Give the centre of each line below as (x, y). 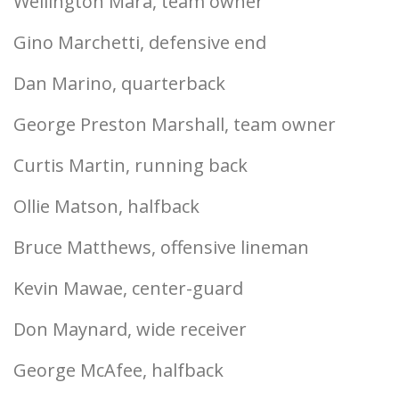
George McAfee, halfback (118, 370)
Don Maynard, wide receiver (130, 329)
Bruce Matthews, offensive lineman (161, 247)
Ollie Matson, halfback (106, 206)
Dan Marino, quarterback (119, 83)
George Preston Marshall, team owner (175, 124)
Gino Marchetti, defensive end (140, 42)
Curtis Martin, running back (130, 165)
